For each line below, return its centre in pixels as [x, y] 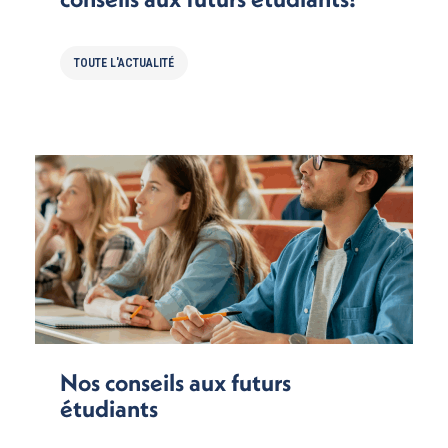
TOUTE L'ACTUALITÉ [124, 62]
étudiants [109, 407]
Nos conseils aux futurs [175, 381]
